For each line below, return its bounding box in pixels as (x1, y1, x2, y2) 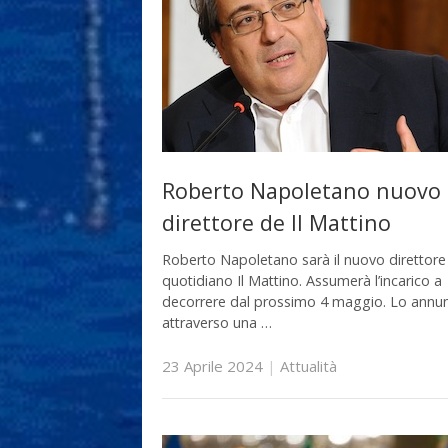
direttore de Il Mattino (162, 207, 391, 237)
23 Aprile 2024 (162, 355, 263, 376)
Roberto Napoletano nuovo (162, 175, 441, 205)
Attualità (280, 355, 337, 376)
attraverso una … (162, 313, 272, 333)
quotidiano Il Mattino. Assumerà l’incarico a (162, 271, 442, 291)
